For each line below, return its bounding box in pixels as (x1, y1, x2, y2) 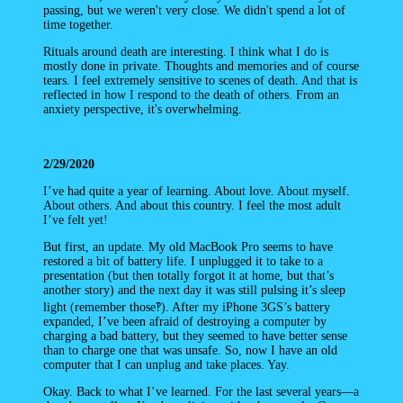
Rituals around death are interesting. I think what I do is (43, 44, 328, 58)
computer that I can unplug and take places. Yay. (43, 358, 290, 372)
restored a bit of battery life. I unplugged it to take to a (43, 255, 323, 269)
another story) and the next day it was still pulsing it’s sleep (43, 283, 345, 298)
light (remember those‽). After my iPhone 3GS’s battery (43, 300, 330, 315)
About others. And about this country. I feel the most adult (43, 199, 341, 213)
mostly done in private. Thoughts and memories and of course (43, 58, 359, 73)
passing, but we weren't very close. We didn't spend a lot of (43, 3, 345, 17)
